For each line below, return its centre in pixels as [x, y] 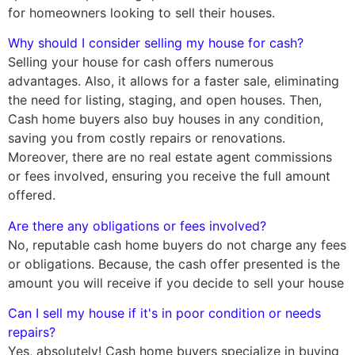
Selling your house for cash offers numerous [141, 62]
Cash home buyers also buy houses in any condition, [166, 119]
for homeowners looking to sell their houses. [141, 13]
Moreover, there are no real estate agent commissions [170, 157]
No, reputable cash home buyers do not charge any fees [177, 244]
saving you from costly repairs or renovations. [147, 138]
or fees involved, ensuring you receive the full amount [169, 176]
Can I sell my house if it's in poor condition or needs [164, 313]
